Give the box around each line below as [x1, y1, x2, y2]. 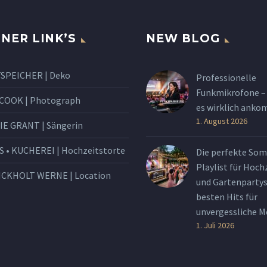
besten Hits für [196, 191, 257, 203]
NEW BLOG [146, 32, 220, 46]
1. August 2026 [196, 116, 247, 127]
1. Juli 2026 [196, 220, 234, 231]
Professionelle [196, 72, 256, 84]
